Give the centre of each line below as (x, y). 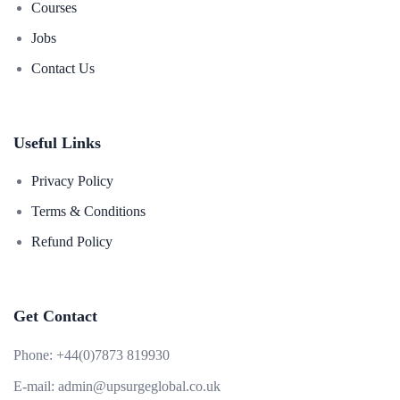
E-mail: (34, 386)
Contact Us (63, 68)
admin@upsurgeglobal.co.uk (139, 386)
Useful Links (57, 143)
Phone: (33, 355)
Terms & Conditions (88, 211)
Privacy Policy (72, 181)
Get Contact (55, 316)
